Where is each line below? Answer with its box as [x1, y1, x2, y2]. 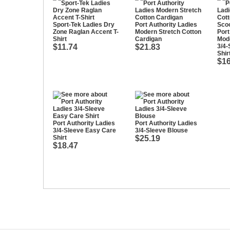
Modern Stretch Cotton [135, 28, 201, 35]
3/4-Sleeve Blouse [135, 127, 188, 134]
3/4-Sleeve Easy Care [53, 127, 116, 134]
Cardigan [135, 35, 162, 43]
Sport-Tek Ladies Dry [53, 21, 114, 28]
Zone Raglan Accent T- [53, 28, 119, 35]
